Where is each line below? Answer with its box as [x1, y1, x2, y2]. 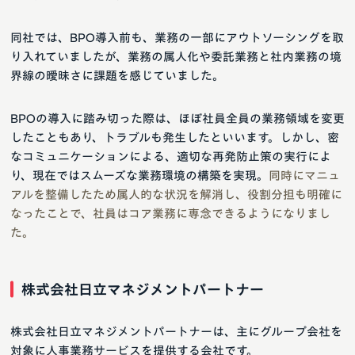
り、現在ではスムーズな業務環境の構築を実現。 [10, 169, 269, 181]
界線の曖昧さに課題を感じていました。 [10, 69, 224, 82]
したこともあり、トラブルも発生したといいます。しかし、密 [10, 131, 339, 143]
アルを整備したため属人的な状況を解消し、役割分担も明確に [10, 188, 342, 200]
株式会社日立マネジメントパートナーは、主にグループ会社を [10, 325, 342, 338]
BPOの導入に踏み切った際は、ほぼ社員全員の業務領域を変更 [10, 112, 345, 124]
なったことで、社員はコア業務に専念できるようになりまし [10, 207, 330, 219]
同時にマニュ [269, 169, 340, 181]
